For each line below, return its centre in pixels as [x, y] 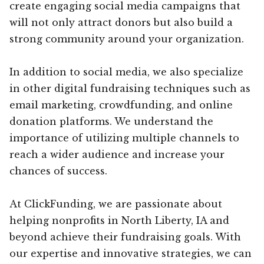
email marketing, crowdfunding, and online [121, 105]
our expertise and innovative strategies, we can [131, 253]
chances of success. [58, 171]
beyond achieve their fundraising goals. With [125, 237]
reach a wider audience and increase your [117, 154]
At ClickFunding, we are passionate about [116, 204]
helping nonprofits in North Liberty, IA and [119, 220]
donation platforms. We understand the [111, 121]
